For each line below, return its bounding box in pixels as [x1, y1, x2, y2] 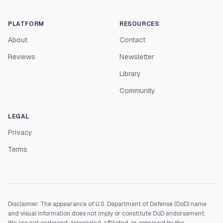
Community [119, 86, 155, 95]
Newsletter [119, 52, 154, 61]
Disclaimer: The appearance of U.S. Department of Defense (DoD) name [8, 200, 207, 208]
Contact [119, 35, 145, 44]
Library [119, 69, 141, 78]
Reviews [8, 52, 35, 61]
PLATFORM [8, 20, 44, 28]
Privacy [8, 128, 32, 137]
